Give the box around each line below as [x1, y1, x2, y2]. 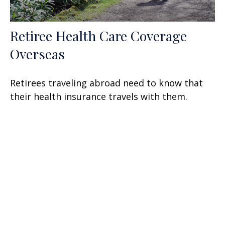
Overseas [10, 45, 65, 63]
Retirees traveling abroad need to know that [10, 77, 203, 89]
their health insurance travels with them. [10, 90, 187, 103]
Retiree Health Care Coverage [10, 27, 187, 45]
